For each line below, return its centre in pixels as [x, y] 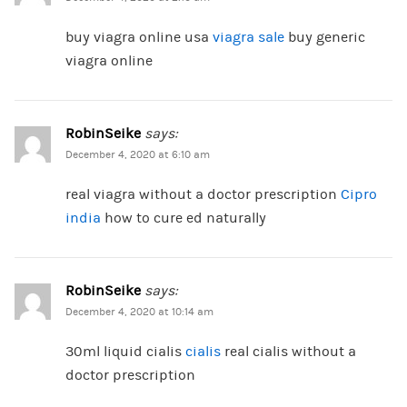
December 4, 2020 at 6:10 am [137, 155]
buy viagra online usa [139, 38]
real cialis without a [288, 352]
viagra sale [248, 38]
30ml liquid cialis [125, 352]
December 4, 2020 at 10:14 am [139, 313]
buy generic [324, 38]
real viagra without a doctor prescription [203, 195]
